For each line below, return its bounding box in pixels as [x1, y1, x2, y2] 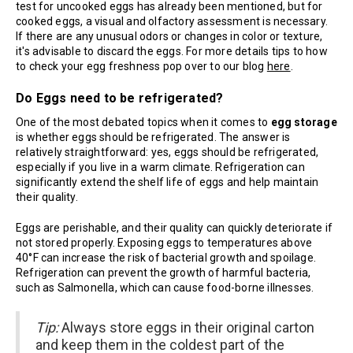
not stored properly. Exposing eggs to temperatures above [16, 236, 313, 250]
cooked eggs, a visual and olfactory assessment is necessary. [16, 15, 329, 28]
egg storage [270, 116, 337, 129]
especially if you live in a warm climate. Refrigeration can [16, 161, 305, 174]
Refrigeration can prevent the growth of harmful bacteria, [16, 266, 311, 280]
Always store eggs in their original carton [58, 319, 314, 336]
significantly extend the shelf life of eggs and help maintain [16, 176, 319, 189]
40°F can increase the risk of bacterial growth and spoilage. [16, 251, 317, 265]
